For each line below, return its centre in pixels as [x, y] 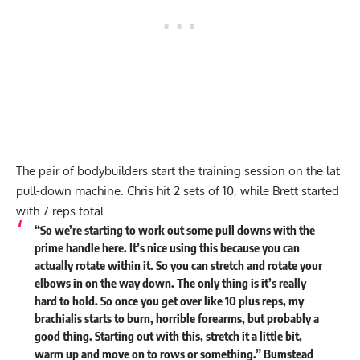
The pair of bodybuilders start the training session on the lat [178, 171]
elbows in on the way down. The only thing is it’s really [170, 283]
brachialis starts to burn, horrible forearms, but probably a [176, 319]
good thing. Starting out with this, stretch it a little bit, [168, 336]
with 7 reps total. [63, 211]
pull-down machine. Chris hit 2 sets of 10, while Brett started [178, 191]
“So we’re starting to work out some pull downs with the [174, 230]
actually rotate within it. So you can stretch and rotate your [178, 266]
